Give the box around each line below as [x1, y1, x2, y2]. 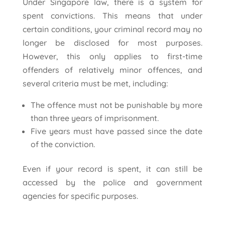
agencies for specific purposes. [22, 191, 138, 201]
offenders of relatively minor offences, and [22, 65, 203, 75]
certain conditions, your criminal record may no [22, 24, 203, 35]
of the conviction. [30, 139, 95, 150]
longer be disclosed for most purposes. [22, 38, 203, 48]
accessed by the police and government [22, 177, 203, 188]
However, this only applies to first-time [22, 51, 203, 62]
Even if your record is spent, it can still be [22, 164, 203, 174]
